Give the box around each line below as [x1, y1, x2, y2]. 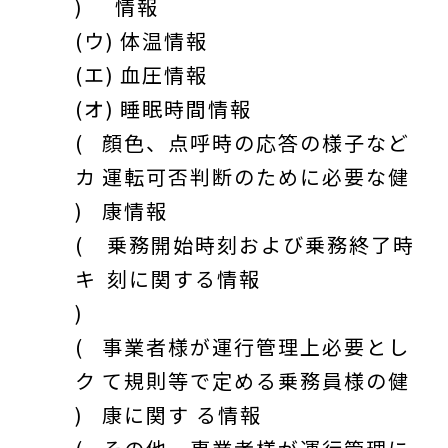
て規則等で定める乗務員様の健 [102, 366, 410, 395]
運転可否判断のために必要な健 [102, 162, 410, 191]
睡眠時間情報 [120, 94, 252, 123]
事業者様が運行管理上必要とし [102, 332, 410, 361]
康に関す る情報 [102, 400, 262, 429]
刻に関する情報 [107, 264, 262, 293]
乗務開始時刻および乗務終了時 [107, 230, 416, 259]
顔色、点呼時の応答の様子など [102, 128, 410, 157]
